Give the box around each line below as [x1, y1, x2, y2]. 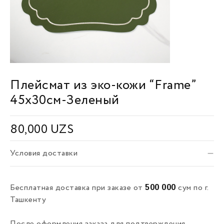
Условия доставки [10, 149, 77, 157]
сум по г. [175, 184, 208, 192]
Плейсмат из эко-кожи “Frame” [10, 79, 196, 92]
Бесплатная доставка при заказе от [10, 184, 145, 192]
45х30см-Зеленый [10, 94, 119, 107]
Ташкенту [10, 196, 46, 204]
